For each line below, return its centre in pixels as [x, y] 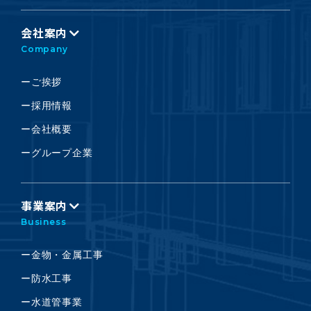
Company [44, 49]
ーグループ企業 [57, 153]
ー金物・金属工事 [62, 255]
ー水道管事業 [52, 302]
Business [44, 221]
